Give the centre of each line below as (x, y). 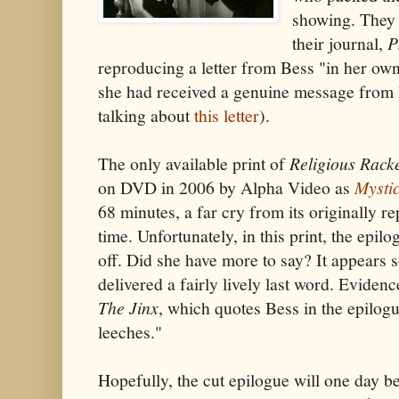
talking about (146, 116)
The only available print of (194, 164)
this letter (227, 116)
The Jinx (128, 308)
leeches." (130, 332)
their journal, (340, 44)
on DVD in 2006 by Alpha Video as (226, 188)
